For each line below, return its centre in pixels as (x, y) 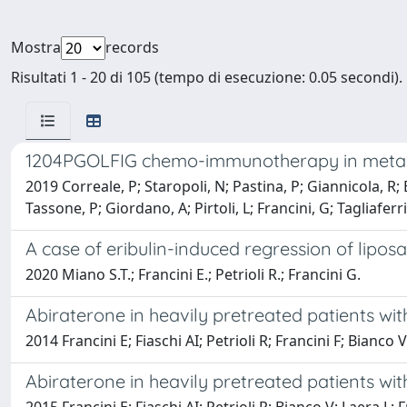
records (132, 47)
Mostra (36, 47)
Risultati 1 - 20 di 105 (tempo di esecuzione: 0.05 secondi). (207, 77)
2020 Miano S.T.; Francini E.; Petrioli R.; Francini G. (193, 274)
